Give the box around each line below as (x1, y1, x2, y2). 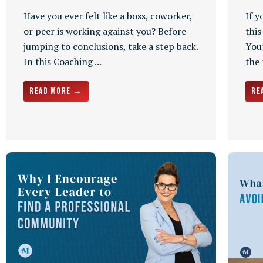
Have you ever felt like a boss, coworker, (23, 9, 192, 22)
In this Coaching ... (23, 55, 102, 68)
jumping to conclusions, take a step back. (23, 39, 198, 53)
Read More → (29, 85, 83, 97)
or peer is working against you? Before (23, 24, 186, 38)
